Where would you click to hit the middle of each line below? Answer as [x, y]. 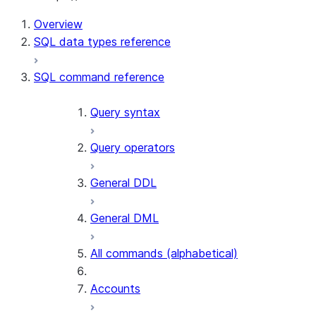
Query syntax [125, 112]
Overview [58, 24]
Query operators [133, 147]
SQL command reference [99, 77]
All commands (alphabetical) [164, 253]
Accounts [115, 288]
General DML [124, 218]
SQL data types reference [102, 42]
